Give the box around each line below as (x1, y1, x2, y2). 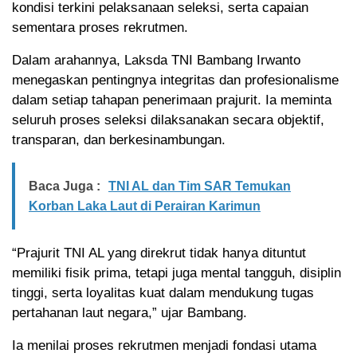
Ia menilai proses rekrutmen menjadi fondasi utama (12, 337, 316, 353)
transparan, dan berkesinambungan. (12, 131, 226, 147)
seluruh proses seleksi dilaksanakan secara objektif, (12, 112, 324, 127)
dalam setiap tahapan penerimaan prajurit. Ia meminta (12, 92, 331, 108)
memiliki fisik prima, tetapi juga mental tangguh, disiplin (12, 265, 341, 280)
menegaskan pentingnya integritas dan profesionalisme (12, 72, 339, 88)
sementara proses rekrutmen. (12, 19, 188, 35)
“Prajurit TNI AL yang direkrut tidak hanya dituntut (12, 245, 306, 261)
